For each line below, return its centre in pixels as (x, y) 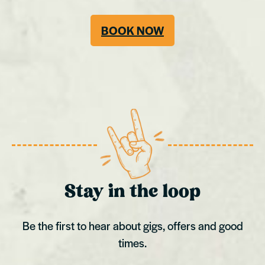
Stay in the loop (132, 193)
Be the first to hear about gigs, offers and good (132, 226)
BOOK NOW (132, 31)
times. (132, 243)
